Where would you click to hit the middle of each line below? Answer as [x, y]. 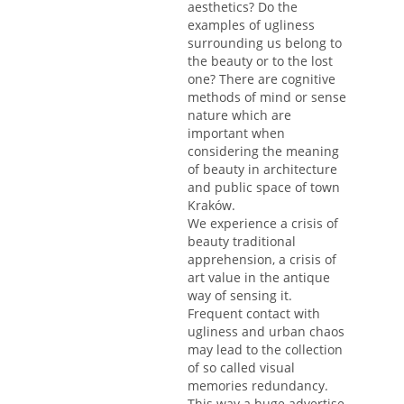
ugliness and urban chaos [266, 332]
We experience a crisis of [263, 224]
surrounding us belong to [265, 43]
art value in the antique [259, 278]
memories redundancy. [258, 386]
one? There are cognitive [262, 79]
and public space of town [264, 188]
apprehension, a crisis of [262, 260]
